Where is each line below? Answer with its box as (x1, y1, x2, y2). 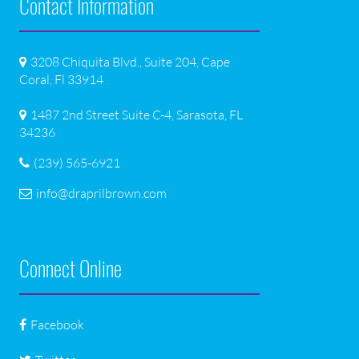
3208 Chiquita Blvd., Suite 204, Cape (30, 54, 231, 71)
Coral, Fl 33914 (19, 71, 104, 88)
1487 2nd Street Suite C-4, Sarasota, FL (30, 107, 244, 123)
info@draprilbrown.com (36, 185, 167, 202)
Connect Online (19, 252, 123, 284)
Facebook (30, 317, 85, 333)
